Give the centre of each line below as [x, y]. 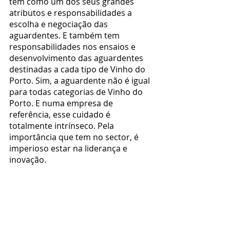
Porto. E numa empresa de [62, 103]
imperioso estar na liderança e [69, 148]
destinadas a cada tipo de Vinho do [78, 69]
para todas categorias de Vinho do [77, 92]
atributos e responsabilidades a [72, 13]
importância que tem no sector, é [75, 137]
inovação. [28, 160]
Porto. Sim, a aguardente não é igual [81, 81]
